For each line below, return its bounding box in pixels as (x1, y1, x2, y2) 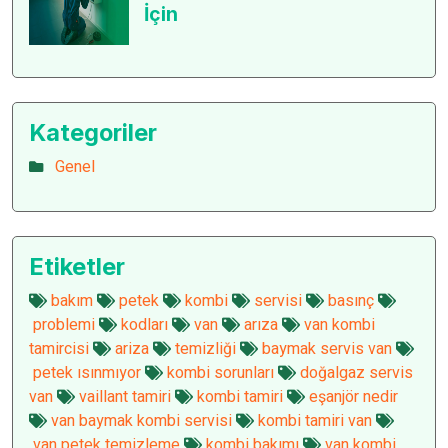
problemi (29, 313, 95, 338)
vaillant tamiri (75, 385, 171, 410)
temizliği (171, 337, 236, 362)
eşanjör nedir (305, 385, 398, 410)
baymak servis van (258, 337, 392, 362)
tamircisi (29, 337, 89, 362)
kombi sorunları (163, 361, 274, 386)
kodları (117, 313, 168, 338)
